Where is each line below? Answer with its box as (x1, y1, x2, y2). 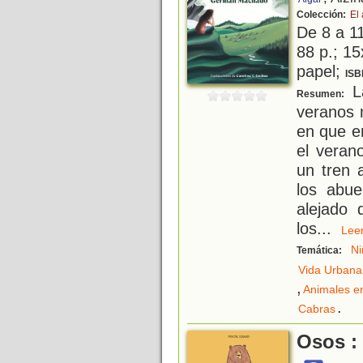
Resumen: (297, 88, 347, 100)
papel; (297, 62, 345, 81)
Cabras (298, 302, 335, 316)
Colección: (297, 9, 348, 21)
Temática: (297, 245, 344, 257)
